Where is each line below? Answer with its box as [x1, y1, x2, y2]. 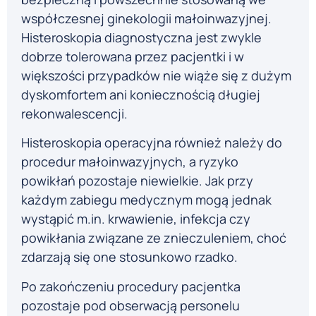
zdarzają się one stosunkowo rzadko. [21, 248, 238, 266]
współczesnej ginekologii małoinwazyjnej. [21, 9, 272, 27]
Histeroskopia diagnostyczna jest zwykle [21, 28, 262, 46]
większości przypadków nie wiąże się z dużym [21, 66, 291, 84]
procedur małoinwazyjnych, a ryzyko [21, 153, 238, 171]
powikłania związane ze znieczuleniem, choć [21, 229, 286, 247]
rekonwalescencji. [21, 104, 128, 122]
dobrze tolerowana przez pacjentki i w [21, 47, 244, 65]
